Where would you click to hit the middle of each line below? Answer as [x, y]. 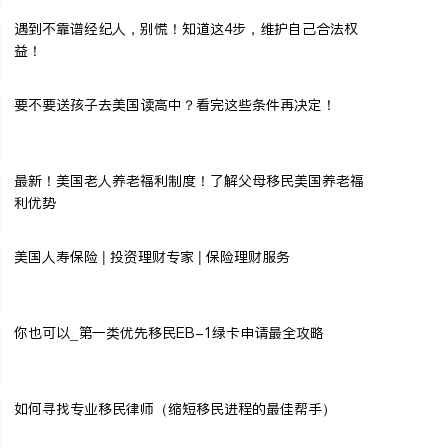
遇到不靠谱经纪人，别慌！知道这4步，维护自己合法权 [186, 28]
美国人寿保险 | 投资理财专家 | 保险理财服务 [152, 256]
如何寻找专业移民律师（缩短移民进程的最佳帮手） [175, 408]
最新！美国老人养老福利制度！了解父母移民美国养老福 [189, 180]
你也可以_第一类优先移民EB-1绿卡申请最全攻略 [169, 332]
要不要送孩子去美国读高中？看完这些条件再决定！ [175, 104]
